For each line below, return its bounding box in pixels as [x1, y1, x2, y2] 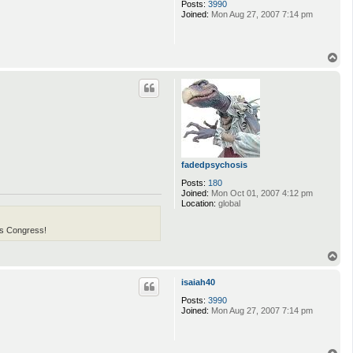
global [216, 199, 240, 209]
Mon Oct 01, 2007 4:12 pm [209, 188, 313, 199]
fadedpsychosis [181, 160, 247, 170]
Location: [181, 199, 216, 209]
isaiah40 [181, 277, 215, 287]
